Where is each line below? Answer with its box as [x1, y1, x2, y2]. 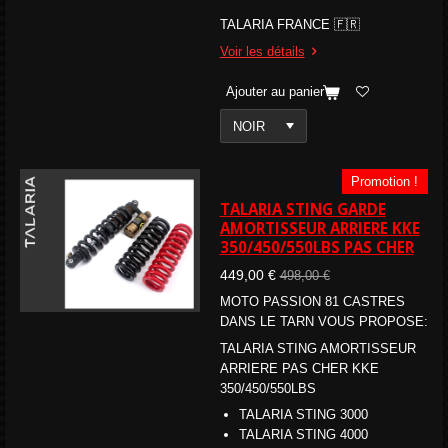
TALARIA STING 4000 [239, 427, 368, 443]
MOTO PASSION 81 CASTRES [219, 294, 405, 310]
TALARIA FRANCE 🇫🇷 [219, 17, 364, 33]
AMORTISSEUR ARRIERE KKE [219, 218, 420, 239]
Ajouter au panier [225, 84, 324, 100]
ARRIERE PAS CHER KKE [219, 360, 379, 376]
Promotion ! [351, 173, 419, 189]
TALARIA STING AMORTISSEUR [219, 340, 416, 356]
